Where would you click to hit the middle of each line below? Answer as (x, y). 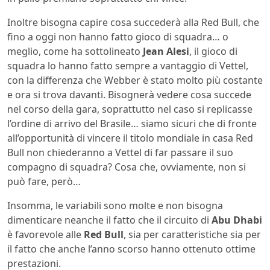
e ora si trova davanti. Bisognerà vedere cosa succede (129, 95)
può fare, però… (44, 182)
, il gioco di (213, 52)
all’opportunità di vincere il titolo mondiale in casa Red (130, 138)
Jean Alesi (166, 52)
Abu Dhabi (237, 220)
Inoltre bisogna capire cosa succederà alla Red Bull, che (133, 23)
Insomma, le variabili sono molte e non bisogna (115, 206)
